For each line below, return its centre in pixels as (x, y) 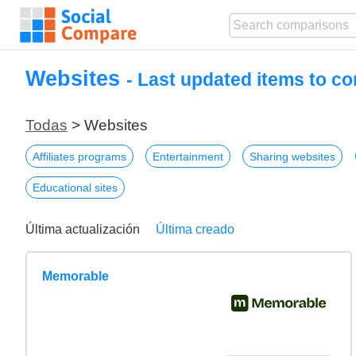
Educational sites (75, 188)
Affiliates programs (79, 156)
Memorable (76, 276)
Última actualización (83, 229)
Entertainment (188, 156)
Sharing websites (293, 156)
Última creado (195, 229)
